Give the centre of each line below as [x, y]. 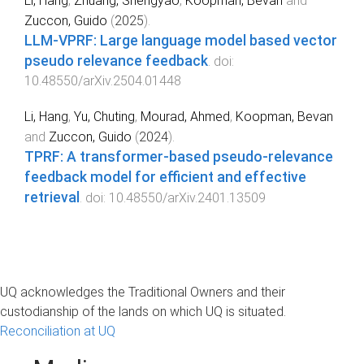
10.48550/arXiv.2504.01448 [103, 80]
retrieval [52, 198]
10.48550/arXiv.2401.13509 [187, 198]
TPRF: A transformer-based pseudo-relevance [179, 157]
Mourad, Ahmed [185, 117]
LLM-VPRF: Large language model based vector [181, 40]
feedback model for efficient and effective [165, 178]
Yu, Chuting [104, 117]
